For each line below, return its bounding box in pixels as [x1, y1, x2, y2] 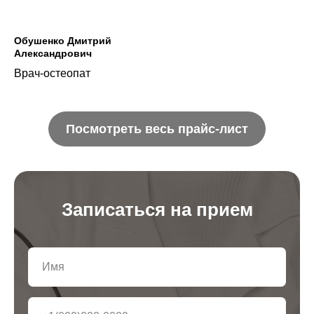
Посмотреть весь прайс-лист [66, 121, 248, 136]
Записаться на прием [61, 199, 253, 220]
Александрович [14, 48, 92, 60]
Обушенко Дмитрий [14, 35, 111, 47]
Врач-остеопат [14, 67, 90, 80]
